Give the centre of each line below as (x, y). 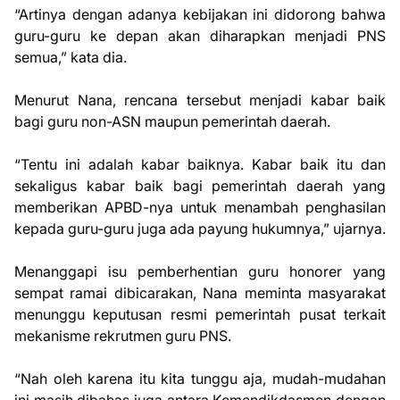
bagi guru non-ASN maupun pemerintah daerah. (172, 121)
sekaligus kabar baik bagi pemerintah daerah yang (200, 186)
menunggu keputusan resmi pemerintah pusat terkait (200, 314)
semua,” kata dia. (71, 57)
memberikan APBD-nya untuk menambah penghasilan (200, 207)
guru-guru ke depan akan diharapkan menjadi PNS (200, 36)
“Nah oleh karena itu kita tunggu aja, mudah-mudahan (200, 379)
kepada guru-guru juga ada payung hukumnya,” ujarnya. (200, 229)
